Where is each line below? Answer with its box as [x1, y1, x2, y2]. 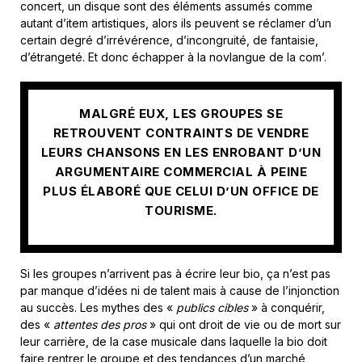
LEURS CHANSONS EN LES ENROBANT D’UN [40, 145, 322, 161]
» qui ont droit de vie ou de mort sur [149, 317, 341, 331]
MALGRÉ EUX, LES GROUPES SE [79, 106, 283, 122]
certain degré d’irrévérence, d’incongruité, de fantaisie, [20, 32, 318, 47]
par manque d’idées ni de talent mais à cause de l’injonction [20, 283, 339, 297]
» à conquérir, [251, 300, 325, 314]
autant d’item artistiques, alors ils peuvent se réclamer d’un [20, 15, 331, 30]
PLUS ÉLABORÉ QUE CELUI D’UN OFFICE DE [43, 183, 319, 200]
